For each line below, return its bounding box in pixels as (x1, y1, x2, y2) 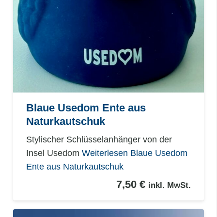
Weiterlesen (82, 148, 128, 158)
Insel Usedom (26, 148, 82, 158)
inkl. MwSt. (148, 180, 191, 190)
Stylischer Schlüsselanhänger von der (26, 134, 172, 144)
